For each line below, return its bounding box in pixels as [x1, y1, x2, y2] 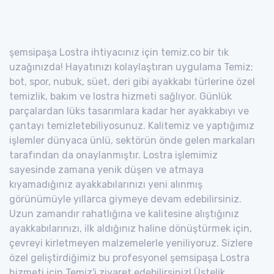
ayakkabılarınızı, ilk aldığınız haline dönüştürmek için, [9, 222, 252, 234]
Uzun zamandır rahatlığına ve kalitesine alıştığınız [9, 207, 239, 220]
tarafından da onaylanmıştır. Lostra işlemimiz [9, 149, 218, 161]
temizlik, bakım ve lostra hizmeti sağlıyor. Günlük [9, 90, 232, 102]
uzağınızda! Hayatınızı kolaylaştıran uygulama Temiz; [9, 61, 253, 73]
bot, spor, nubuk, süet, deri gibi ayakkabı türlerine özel [9, 75, 255, 87]
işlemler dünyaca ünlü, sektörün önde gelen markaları [9, 134, 255, 146]
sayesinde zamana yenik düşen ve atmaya [9, 163, 204, 176]
